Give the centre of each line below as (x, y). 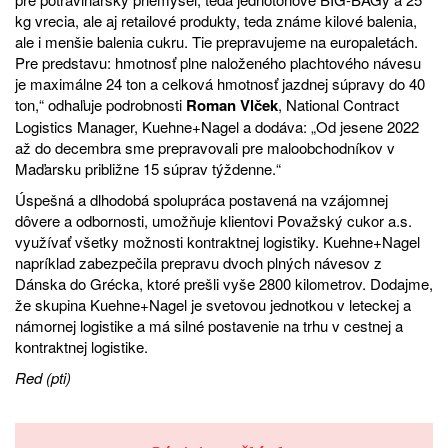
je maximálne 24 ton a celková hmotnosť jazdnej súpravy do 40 (220, 84)
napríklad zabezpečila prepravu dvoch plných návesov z (198, 263)
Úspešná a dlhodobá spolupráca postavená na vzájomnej (201, 200)
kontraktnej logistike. (81, 347)
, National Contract (338, 105)
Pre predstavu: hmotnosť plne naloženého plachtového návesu (218, 63)
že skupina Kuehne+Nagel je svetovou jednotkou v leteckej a (213, 305)
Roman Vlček (230, 105)
